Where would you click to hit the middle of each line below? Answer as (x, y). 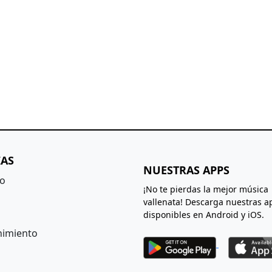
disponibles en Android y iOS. (204, 215)
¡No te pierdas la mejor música (206, 189)
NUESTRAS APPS (186, 170)
